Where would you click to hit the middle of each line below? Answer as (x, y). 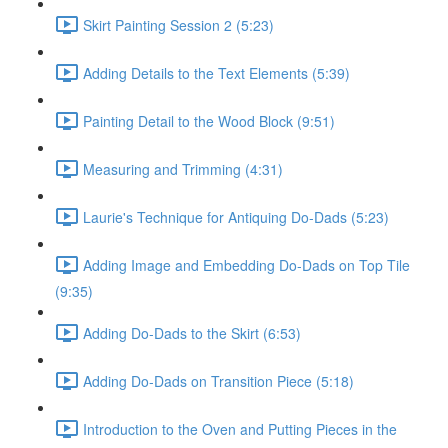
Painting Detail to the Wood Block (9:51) (209, 120)
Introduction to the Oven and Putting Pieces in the (240, 428)
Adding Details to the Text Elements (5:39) (216, 72)
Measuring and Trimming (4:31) (183, 168)
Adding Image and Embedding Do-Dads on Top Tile (246, 264)
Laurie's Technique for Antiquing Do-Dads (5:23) (236, 216)
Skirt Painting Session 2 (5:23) (178, 24)
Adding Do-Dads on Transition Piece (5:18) (218, 380)
